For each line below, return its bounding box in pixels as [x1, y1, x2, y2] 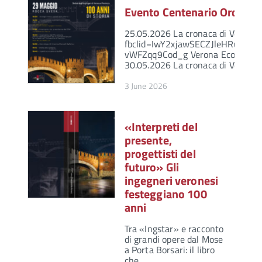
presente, [124, 131, 172, 150]
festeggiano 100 [124, 185, 207, 204]
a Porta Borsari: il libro [124, 243, 215, 257]
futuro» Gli [124, 158, 180, 177]
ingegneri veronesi [124, 171, 219, 190]
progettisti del [124, 144, 196, 163]
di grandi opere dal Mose [124, 232, 223, 247]
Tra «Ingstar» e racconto [124, 222, 224, 236]
